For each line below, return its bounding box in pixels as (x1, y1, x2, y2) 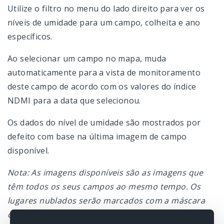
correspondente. (7, 209, 74, 220)
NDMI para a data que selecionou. (7, 95, 141, 106)
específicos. (7, 31, 52, 42)
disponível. (7, 145, 49, 156)
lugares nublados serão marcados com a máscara (7, 195, 205, 206)
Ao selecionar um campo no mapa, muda (7, 53, 166, 64)
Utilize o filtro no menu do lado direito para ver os (7, 3, 205, 14)
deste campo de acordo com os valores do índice (7, 81, 196, 92)
